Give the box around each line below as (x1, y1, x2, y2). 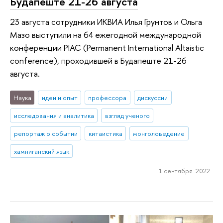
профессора (88, 93, 127, 103)
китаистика (88, 128, 122, 138)
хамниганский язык (13, 146, 69, 156)
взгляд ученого (105, 111, 150, 120)
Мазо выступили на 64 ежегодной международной (10, 28, 201, 40)
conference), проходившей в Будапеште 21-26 (10, 54, 187, 66)
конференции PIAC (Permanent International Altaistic (10, 41, 204, 53)
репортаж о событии (13, 128, 78, 138)
